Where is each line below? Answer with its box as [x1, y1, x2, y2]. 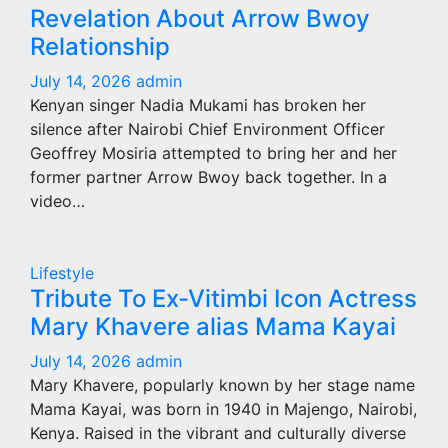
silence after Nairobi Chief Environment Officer [30, 119, 385, 139]
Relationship [30, 32, 170, 61]
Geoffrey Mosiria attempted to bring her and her [30, 143, 397, 163]
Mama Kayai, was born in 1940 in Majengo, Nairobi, [30, 399, 417, 419]
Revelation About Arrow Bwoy [30, 4, 370, 33]
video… [30, 191, 85, 211]
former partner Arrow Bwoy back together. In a [30, 167, 387, 187]
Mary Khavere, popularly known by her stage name [30, 375, 415, 395]
